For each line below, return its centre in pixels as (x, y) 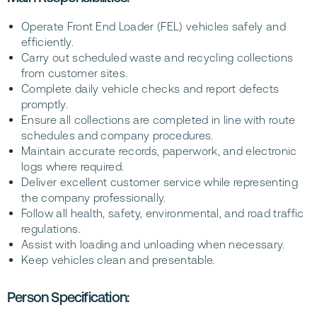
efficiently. (47, 42)
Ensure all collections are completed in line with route (158, 120)
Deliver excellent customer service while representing (160, 182)
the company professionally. (94, 198)
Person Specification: (68, 297)
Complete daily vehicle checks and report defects (150, 89)
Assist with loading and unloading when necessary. (153, 244)
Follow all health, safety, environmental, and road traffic (163, 213)
